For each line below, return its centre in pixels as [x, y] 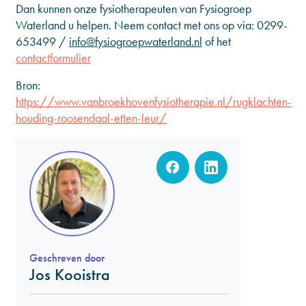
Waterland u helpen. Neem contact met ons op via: [136, 25]
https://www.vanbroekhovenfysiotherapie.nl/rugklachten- [154, 101]
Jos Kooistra [70, 274]
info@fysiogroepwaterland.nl [136, 41]
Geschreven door [67, 258]
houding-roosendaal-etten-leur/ [91, 118]
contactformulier [53, 58]
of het [217, 41]
